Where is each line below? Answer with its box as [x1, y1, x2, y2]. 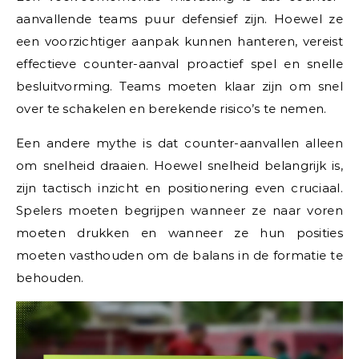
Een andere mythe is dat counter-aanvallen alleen [16, 135, 343, 151]
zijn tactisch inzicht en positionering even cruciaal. [16, 180, 343, 196]
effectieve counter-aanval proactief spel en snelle [16, 56, 343, 72]
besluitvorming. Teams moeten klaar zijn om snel [16, 79, 343, 95]
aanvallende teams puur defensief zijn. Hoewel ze [16, 11, 343, 27]
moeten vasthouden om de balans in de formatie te [16, 248, 343, 264]
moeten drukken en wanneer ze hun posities [16, 225, 343, 241]
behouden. [16, 270, 84, 286]
